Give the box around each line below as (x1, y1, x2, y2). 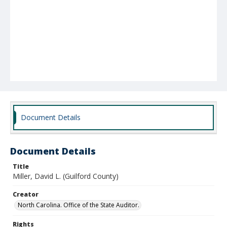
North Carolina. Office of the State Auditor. (18, 201, 139, 209)
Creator (13, 190, 39, 199)
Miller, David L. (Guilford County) (13, 171, 119, 181)
